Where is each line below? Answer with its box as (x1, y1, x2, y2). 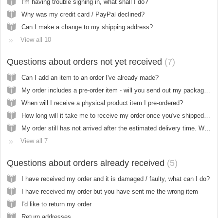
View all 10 (20, 36, 51, 43)
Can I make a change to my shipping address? (21, 23, 153, 31)
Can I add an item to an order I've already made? (21, 73, 159, 81)
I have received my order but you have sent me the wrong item (21, 187, 198, 195)
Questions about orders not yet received (7, 56, 164, 67)
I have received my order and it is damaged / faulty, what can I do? (21, 175, 210, 182)
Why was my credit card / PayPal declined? (21, 10, 145, 18)
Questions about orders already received (7, 158, 167, 168)
